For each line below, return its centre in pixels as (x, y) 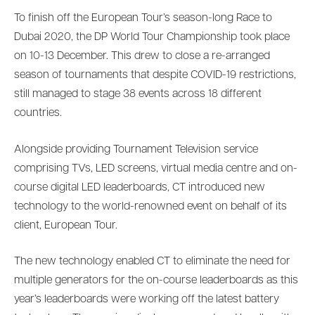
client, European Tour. (66, 225)
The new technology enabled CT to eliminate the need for (152, 262)
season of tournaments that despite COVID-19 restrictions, (155, 76)
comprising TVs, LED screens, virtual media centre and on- (156, 168)
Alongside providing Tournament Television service (136, 149)
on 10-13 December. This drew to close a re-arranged (142, 57)
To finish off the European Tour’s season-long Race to (143, 19)
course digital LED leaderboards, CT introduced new (140, 187)
